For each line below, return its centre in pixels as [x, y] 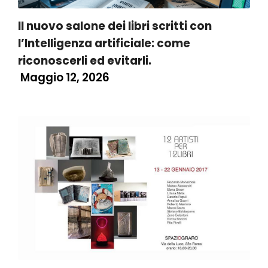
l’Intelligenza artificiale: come [104, 43]
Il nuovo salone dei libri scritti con [115, 26]
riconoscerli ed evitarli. [85, 61]
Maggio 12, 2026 [64, 77]
